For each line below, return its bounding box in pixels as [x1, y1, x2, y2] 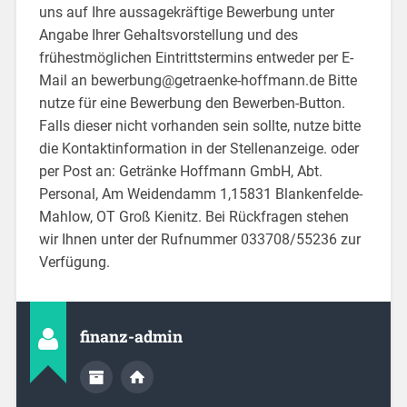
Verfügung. [38, 253, 110, 271]
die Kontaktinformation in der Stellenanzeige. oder [38, 139, 359, 157]
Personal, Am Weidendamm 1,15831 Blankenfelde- [38, 184, 362, 203]
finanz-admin [79, 325, 183, 347]
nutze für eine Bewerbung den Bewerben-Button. [38, 94, 345, 112]
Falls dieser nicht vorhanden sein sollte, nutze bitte [38, 116, 361, 134]
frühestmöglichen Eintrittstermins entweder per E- [38, 48, 353, 66]
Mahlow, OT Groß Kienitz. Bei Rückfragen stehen [38, 207, 349, 225]
